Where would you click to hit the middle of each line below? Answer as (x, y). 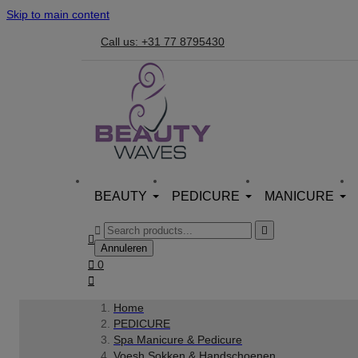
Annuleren (124, 248)
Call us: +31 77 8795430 (163, 41)
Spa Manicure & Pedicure (178, 340)
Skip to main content (58, 14)
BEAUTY (121, 196)
